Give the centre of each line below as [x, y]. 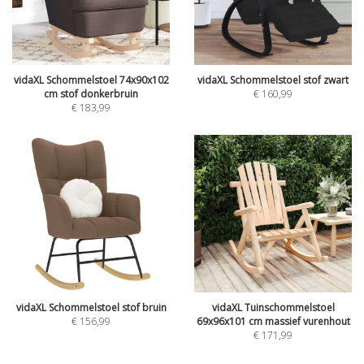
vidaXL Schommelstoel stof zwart [273, 80]
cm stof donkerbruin [91, 94]
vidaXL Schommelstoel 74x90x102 [91, 80]
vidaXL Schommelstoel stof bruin [91, 308]
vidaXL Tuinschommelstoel [273, 308]
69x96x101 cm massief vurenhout [273, 321]
